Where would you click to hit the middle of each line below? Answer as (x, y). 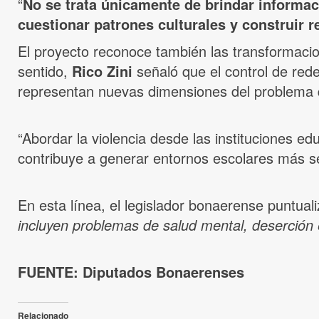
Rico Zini (102, 71)
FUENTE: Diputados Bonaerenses (131, 272)
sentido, (45, 71)
